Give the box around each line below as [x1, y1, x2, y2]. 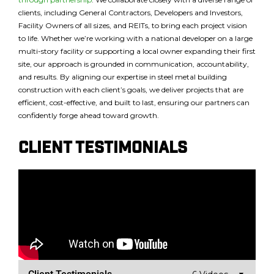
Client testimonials [18, 138, 187, 161]
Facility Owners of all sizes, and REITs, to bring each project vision [18, 21, 247, 30]
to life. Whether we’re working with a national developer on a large [18, 34, 253, 43]
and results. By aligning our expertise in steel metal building [18, 72, 227, 81]
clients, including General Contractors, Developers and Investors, [18, 8, 243, 17]
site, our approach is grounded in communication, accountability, [18, 59, 249, 68]
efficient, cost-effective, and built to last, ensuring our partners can [18, 98, 250, 107]
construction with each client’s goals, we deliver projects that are [18, 85, 243, 94]
